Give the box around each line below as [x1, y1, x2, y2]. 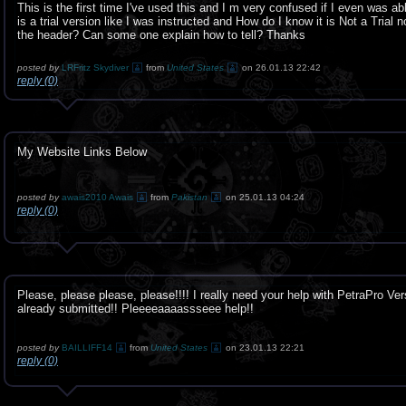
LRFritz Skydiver [62, 63, 131, 72]
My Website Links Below [17, 145, 147, 159]
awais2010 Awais [62, 192, 133, 202]
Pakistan [171, 192, 208, 202]
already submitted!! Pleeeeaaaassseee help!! [17, 302, 254, 315]
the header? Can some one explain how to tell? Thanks [17, 28, 305, 42]
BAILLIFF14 [62, 343, 115, 353]
